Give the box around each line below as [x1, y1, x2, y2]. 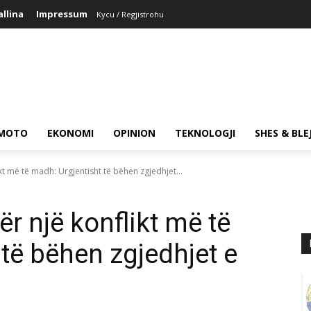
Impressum [36, 8, 87, 20]
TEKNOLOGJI [175, 126, 235, 140]
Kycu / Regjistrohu [96, 8, 164, 19]
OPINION [113, 126, 155, 140]
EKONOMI [47, 126, 94, 140]
